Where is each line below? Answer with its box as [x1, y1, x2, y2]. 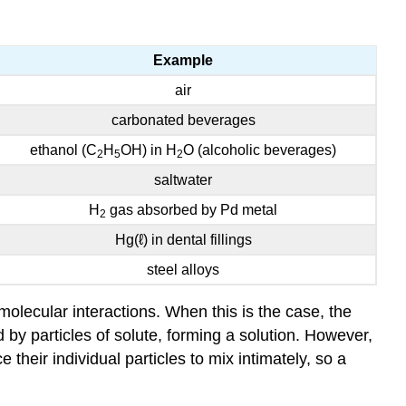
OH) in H [121, 141, 177, 158]
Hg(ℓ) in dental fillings [114, 231, 252, 247]
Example [153, 52, 213, 68]
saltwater [154, 171, 212, 188]
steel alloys [147, 261, 219, 277]
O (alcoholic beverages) [183, 141, 336, 158]
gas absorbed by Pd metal [106, 201, 277, 217]
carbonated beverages [111, 111, 256, 128]
